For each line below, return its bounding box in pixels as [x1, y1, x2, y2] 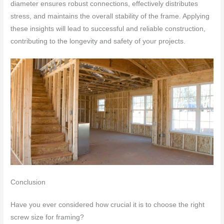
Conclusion [10, 178, 46, 186]
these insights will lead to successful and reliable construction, [10, 25, 206, 33]
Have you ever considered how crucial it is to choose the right [10, 200, 205, 208]
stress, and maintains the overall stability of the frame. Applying [10, 12, 210, 20]
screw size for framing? [10, 213, 84, 221]
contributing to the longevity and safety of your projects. [10, 37, 186, 45]
